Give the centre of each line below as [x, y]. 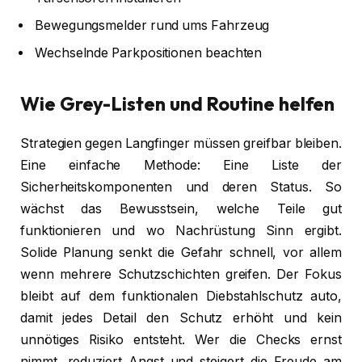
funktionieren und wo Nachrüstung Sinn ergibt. [181, 231]
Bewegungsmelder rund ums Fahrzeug [152, 25]
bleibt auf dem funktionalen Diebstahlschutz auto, [181, 296]
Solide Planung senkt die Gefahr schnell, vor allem [181, 253]
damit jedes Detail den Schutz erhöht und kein [181, 318]
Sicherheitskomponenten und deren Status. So [181, 187]
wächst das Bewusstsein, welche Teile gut [181, 209]
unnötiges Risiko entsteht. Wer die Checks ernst [181, 340]
